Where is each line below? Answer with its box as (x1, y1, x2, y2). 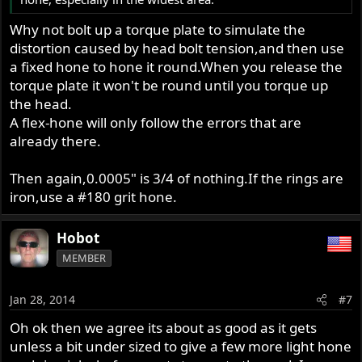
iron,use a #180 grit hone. (10, 187, 178, 207)
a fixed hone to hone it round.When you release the (10, 57, 343, 77)
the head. (10, 95, 73, 114)
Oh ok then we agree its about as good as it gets (10, 318, 318, 337)
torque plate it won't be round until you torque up (10, 76, 329, 95)
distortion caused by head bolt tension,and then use (10, 39, 345, 58)
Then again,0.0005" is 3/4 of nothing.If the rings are (10, 169, 344, 188)
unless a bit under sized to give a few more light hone (10, 336, 352, 356)
